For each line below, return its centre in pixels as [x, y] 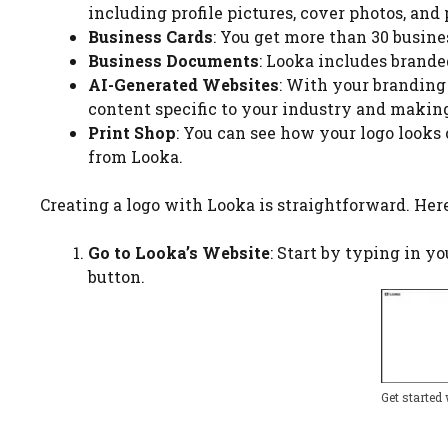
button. [116, 277]
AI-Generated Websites [183, 85]
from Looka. [135, 157]
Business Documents [173, 61]
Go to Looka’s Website [179, 253]
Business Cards [150, 37]
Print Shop [132, 133]
